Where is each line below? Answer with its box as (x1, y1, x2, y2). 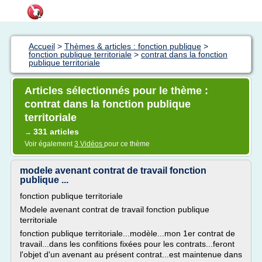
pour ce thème (104, 140, 150, 148)
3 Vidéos (74, 140, 104, 148)
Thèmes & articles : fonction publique (64, 42, 201, 51)
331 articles (33, 127, 79, 136)
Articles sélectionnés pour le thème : (25, 85, 208, 96)
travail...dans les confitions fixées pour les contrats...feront (20, 239, 235, 249)
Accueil (29, 42, 55, 51)
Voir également (25, 140, 74, 148)
